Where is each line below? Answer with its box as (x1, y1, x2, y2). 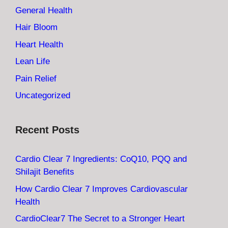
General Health (15, 5, 72, 15)
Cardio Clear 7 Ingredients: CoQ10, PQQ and (15, 154, 187, 164)
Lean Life (15, 56, 50, 67)
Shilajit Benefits (15, 167, 74, 177)
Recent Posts (15, 124, 79, 136)
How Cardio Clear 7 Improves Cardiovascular (15, 184, 188, 194)
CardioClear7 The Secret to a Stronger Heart (15, 214, 185, 224)
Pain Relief (15, 73, 56, 83)
